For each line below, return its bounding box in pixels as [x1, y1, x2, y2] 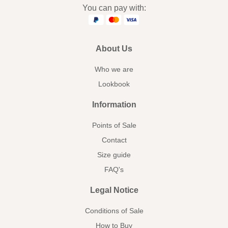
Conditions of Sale [84, 207, 144, 215]
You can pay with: [82, 3, 146, 12]
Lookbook [98, 80, 130, 89]
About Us [96, 44, 132, 53]
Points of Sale [92, 121, 136, 130]
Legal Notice [90, 186, 138, 195]
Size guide [97, 151, 131, 159]
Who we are [95, 65, 133, 74]
